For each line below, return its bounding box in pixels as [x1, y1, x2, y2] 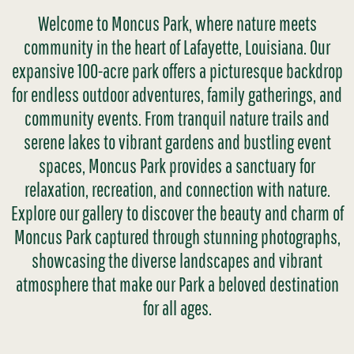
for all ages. [142, 296, 212, 319]
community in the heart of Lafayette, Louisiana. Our [24, 36, 330, 58]
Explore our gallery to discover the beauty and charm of [10, 201, 344, 224]
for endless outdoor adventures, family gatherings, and [12, 83, 342, 106]
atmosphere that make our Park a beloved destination [15, 273, 339, 296]
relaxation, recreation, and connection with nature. [24, 178, 330, 201]
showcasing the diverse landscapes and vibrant [32, 249, 322, 272]
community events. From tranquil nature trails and [24, 107, 330, 130]
